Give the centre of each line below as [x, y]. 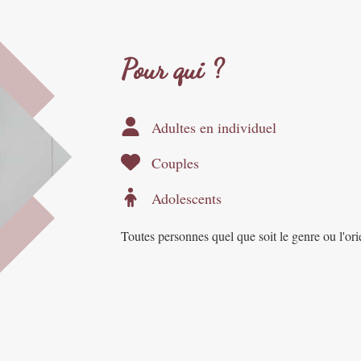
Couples [176, 163]
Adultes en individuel [214, 128]
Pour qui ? [172, 70]
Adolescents [187, 199]
